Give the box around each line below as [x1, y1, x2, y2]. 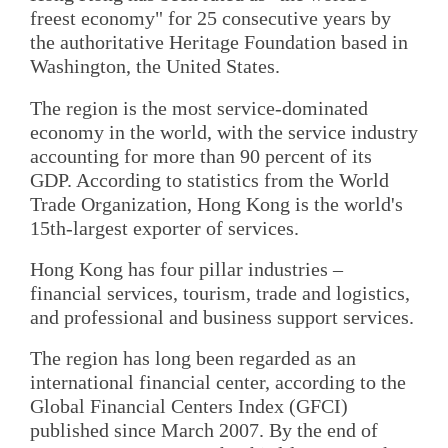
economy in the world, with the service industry [30, 120, 418, 143]
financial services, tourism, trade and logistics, [30, 281, 410, 304]
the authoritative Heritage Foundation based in [30, 31, 408, 54]
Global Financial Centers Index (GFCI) [30, 395, 348, 418]
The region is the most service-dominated [30, 96, 368, 119]
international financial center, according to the [30, 371, 406, 394]
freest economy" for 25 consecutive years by [30, 7, 391, 30]
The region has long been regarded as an [30, 347, 356, 370]
